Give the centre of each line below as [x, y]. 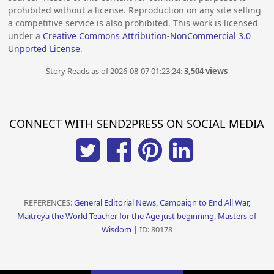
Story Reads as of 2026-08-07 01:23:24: [115, 71]
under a [26, 35]
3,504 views [206, 71]
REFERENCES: [49, 203]
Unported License [44, 48]
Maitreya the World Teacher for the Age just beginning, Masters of [137, 216]
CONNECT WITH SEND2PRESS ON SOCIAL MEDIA [137, 123]
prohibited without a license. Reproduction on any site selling [135, 10]
